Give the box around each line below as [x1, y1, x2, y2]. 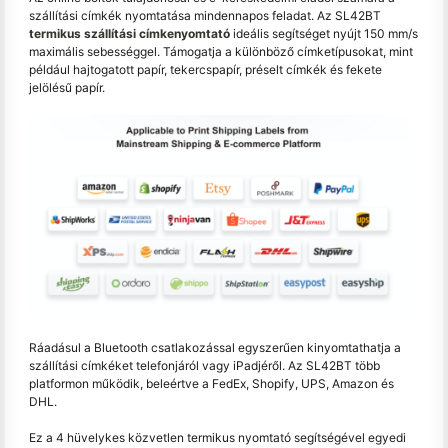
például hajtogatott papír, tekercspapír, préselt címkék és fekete [29, 61, 382, 77]
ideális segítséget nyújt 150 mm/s [230, 25, 418, 41]
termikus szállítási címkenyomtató [29, 25, 230, 41]
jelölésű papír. [29, 79, 105, 95]
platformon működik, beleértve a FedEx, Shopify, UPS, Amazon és [29, 375, 394, 391]
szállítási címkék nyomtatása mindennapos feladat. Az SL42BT [29, 7, 381, 23]
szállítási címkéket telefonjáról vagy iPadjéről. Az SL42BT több [29, 357, 380, 373]
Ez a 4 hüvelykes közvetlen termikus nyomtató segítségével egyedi [29, 429, 406, 445]
